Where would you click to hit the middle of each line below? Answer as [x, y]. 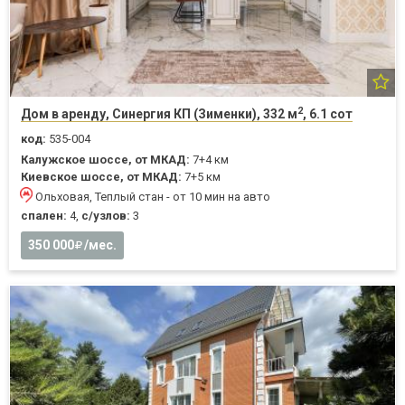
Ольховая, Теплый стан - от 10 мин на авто [153, 197]
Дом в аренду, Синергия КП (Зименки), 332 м [159, 114]
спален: [44, 216]
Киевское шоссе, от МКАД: [101, 177]
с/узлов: [106, 216]
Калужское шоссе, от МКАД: [105, 160]
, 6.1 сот [328, 114]
